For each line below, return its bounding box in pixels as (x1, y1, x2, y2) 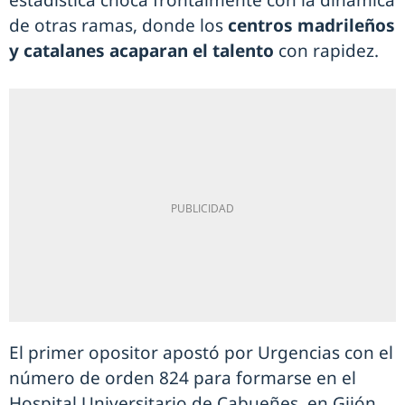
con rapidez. (274, 38, 379, 62)
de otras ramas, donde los (9, 13, 228, 37)
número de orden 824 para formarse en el (9, 365, 356, 390)
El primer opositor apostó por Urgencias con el (9, 340, 393, 364)
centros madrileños (228, 13, 395, 37)
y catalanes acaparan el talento (9, 38, 274, 62)
